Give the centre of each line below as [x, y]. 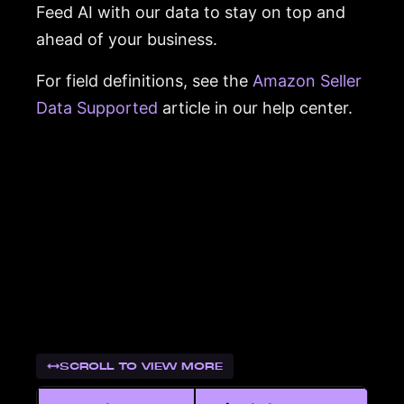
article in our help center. [255, 107]
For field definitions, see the [144, 80]
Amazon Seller [307, 80]
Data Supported [97, 107]
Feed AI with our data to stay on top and [191, 12]
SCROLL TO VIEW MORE [141, 367]
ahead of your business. [127, 39]
